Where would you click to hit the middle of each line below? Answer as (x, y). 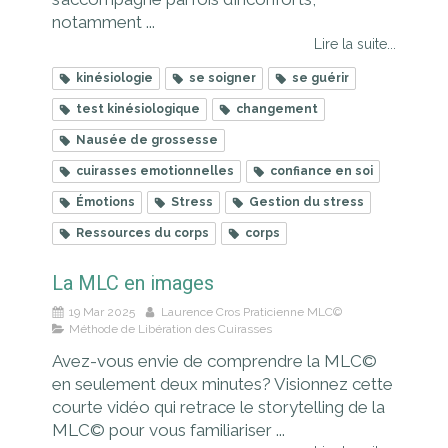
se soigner (222, 78)
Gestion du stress (306, 202)
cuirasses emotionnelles (155, 171)
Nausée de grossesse (147, 140)
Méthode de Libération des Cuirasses (170, 329)
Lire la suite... (355, 44)
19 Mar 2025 (102, 312)
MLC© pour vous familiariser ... (168, 430)
